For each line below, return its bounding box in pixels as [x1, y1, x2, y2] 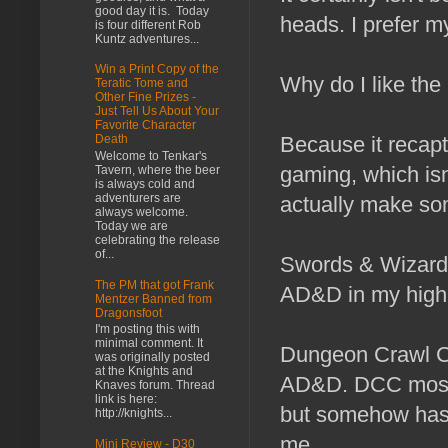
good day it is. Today [95, 3, 209, 18]
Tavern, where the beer [95, 162, 220, 177]
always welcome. [95, 204, 188, 219]
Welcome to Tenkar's [95, 148, 207, 163]
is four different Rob [95, 17, 201, 32]
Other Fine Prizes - [95, 90, 196, 105]
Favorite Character [95, 118, 196, 133]
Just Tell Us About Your [95, 104, 219, 119]
